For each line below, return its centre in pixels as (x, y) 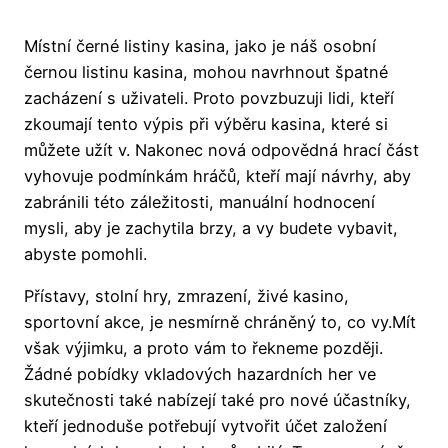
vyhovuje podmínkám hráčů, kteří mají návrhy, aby (217, 176)
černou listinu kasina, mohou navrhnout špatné (206, 72)
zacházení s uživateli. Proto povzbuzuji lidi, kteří (209, 98)
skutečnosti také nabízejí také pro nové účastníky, (217, 400)
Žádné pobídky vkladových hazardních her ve (200, 374)
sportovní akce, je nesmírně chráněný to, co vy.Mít (220, 322)
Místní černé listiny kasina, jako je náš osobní (200, 46)
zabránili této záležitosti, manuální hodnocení (199, 202)
